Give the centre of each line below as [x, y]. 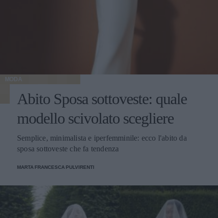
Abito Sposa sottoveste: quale [102, 99]
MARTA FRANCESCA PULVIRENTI [56, 167]
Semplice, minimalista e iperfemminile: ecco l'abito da [102, 138]
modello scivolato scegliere [95, 118]
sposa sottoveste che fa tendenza [68, 149]
